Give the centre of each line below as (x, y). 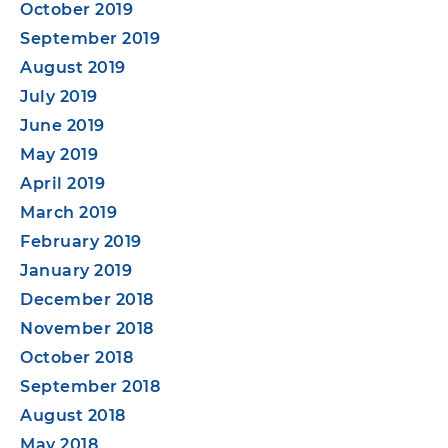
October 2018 (76, 357)
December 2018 (87, 299)
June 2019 (62, 125)
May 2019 (59, 154)
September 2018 (90, 386)
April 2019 (62, 183)
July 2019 (59, 96)
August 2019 (73, 67)
